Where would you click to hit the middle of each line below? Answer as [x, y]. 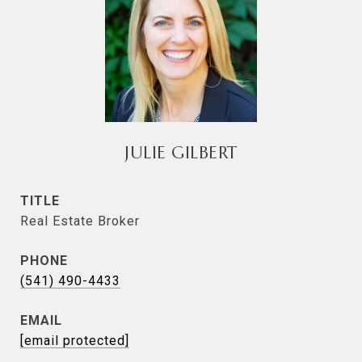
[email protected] [75, 341]
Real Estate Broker [80, 221]
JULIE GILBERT [181, 153]
